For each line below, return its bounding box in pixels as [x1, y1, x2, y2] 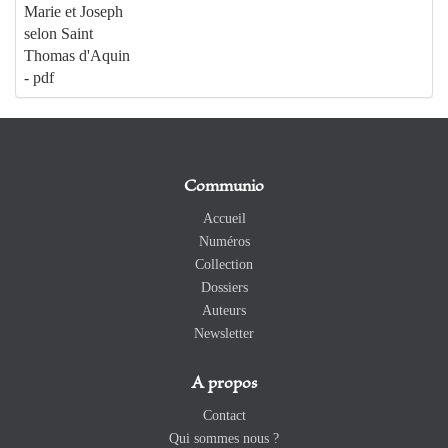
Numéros [198, 233, 250, 249]
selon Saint [24, 24, 93, 42]
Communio [184, 177, 264, 196]
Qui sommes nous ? [169, 430, 279, 446]
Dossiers [200, 279, 248, 295]
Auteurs [202, 302, 246, 318]
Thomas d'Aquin [24, 46, 130, 64]
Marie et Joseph [24, 2, 123, 20]
